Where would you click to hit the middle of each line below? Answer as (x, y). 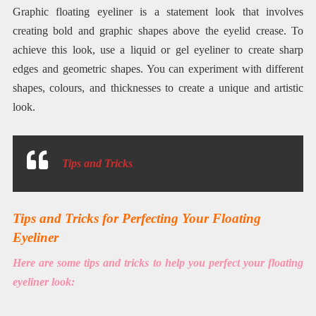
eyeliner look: (43, 282)
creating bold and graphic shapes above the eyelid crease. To (158, 30)
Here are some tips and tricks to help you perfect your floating (158, 263)
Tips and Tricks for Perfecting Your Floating (136, 218)
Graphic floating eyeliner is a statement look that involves (158, 11)
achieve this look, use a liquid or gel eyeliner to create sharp (158, 49)
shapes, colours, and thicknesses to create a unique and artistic (158, 87)
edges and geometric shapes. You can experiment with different (158, 68)
